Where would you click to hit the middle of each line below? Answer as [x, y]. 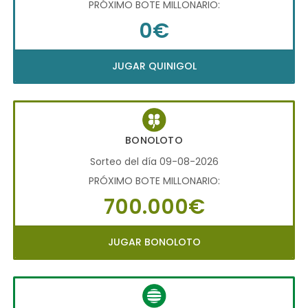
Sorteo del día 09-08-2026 [154, 161]
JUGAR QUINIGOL [154, 66]
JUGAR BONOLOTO [154, 242]
